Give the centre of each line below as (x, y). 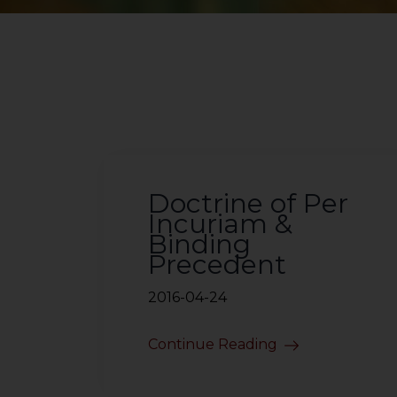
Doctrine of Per (248, 203)
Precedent (217, 265)
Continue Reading (213, 344)
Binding (199, 244)
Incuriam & (220, 224)
